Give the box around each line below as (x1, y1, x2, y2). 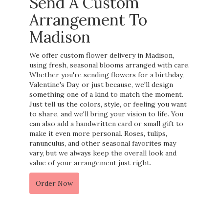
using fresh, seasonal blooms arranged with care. (29, 60, 190, 69)
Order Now (36, 178, 73, 188)
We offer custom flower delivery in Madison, (29, 50, 174, 60)
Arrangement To (29, 9, 147, 30)
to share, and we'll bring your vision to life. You (29, 109, 183, 118)
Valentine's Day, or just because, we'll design (29, 80, 173, 89)
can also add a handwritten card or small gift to (29, 119, 183, 128)
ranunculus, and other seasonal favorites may (29, 138, 176, 148)
